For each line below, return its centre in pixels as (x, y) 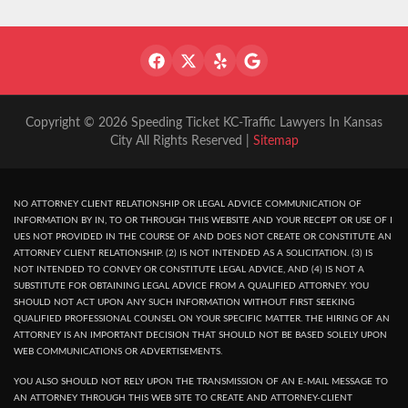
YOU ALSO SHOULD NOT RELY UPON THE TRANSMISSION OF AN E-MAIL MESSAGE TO (201, 382)
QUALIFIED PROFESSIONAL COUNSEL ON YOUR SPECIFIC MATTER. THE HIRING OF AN (202, 319)
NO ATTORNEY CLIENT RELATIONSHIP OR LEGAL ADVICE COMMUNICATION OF (188, 204)
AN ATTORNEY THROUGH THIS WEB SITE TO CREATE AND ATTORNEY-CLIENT (183, 398)
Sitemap (275, 142)
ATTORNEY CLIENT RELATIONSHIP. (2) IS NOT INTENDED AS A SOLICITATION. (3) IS (193, 254)
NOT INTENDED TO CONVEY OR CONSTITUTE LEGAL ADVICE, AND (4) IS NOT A (189, 270)
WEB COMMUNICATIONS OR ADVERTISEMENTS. (118, 352)
